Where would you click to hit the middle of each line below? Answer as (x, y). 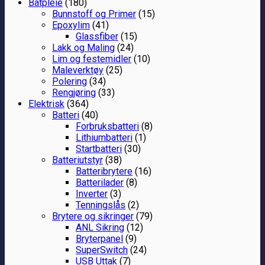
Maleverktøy (78, 70)
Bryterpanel (99, 238)
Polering (70, 81)
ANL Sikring (100, 227)
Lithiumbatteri (104, 137)
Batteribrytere (104, 171)
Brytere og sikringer (93, 216)
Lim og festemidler (92, 59)
